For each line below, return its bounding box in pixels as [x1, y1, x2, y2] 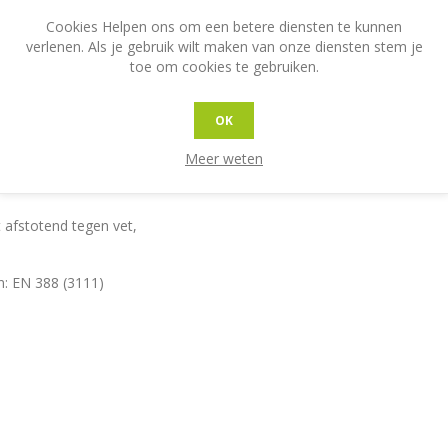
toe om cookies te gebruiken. [129, 57, 319, 76]
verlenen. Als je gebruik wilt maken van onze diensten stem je [25, 37, 423, 56]
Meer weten [185, 149, 263, 168]
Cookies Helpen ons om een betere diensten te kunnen [46, 17, 402, 36]
